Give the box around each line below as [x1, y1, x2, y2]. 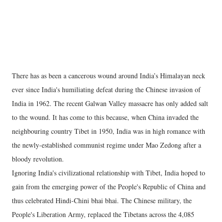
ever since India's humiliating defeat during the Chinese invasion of [12, 84, 201, 94]
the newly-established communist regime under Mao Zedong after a [12, 140, 201, 150]
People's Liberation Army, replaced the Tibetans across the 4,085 [12, 209, 194, 219]
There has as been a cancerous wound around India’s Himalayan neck [12, 70, 205, 80]
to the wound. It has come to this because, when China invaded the [12, 112, 199, 122]
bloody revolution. [12, 154, 64, 164]
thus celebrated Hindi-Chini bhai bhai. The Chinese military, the [12, 195, 192, 205]
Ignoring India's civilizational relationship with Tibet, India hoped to [12, 167, 205, 177]
